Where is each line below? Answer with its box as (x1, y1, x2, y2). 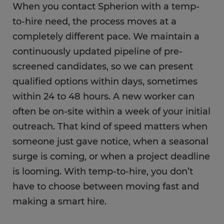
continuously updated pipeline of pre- (12, 46, 182, 57)
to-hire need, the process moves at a (12, 16, 176, 27)
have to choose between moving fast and (12, 181, 199, 192)
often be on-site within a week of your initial (12, 106, 210, 117)
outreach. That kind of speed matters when (12, 121, 207, 132)
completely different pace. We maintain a (12, 31, 199, 42)
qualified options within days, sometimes (12, 76, 197, 87)
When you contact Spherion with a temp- (12, 1, 199, 12)
